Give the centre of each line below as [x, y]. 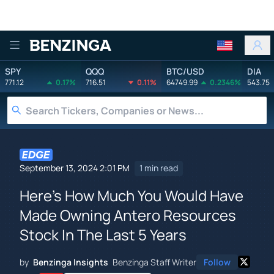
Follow [217, 262]
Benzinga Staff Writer [154, 262]
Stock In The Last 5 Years [103, 234]
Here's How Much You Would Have [131, 195]
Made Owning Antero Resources [128, 215]
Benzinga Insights [71, 262]
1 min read [159, 168]
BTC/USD [185, 71]
